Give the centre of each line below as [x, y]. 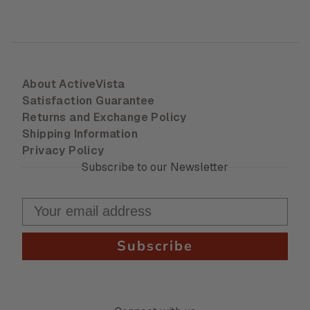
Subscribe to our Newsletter [155, 167]
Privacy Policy [63, 150]
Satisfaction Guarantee [89, 100]
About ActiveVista [74, 84]
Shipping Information [80, 134]
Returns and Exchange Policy [104, 117]
